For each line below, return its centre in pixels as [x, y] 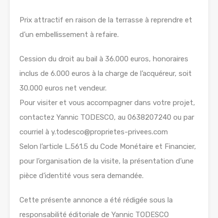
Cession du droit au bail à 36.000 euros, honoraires [104, 59]
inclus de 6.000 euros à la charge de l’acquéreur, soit [106, 74]
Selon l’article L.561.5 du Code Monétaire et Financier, [108, 147]
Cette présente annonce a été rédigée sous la [96, 200]
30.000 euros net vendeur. [63, 88]
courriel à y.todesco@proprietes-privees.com [94, 132]
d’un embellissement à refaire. [69, 35]
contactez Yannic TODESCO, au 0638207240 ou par [107, 118]
